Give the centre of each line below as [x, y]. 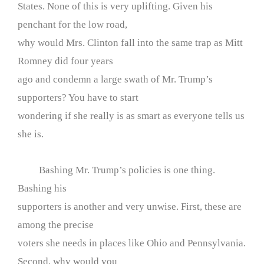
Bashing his [42, 188]
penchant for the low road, [72, 25]
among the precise [56, 225]
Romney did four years [65, 61]
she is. [31, 134]
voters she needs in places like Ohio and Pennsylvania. [132, 243]
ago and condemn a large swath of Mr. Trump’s [115, 80]
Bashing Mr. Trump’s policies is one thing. [116, 170]
